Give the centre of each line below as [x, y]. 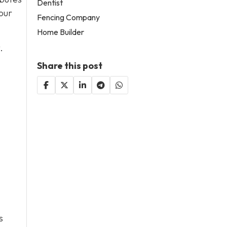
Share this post [70, 65]
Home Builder [61, 32]
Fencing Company [69, 17]
